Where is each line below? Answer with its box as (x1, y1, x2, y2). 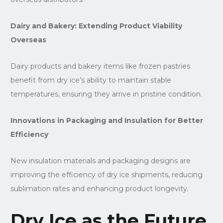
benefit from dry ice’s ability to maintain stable (10, 75, 171, 85)
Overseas (10, 35, 46, 44)
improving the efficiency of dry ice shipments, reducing (10, 170, 203, 179)
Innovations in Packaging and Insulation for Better (10, 115, 203, 125)
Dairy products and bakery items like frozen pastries (10, 61, 190, 71)
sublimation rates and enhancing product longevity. (10, 184, 189, 193)
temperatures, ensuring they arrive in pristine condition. (10, 89, 202, 99)
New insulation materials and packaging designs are (10, 156, 191, 165)
